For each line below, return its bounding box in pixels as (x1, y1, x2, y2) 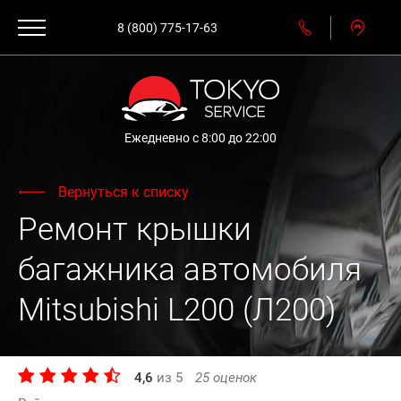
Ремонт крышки (18, 211, 252, 248)
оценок (209, 370, 257, 386)
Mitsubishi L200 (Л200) (18, 292, 336, 328)
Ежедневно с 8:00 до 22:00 (124, 131, 277, 145)
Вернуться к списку (58, 183, 189, 200)
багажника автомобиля (18, 252, 362, 288)
